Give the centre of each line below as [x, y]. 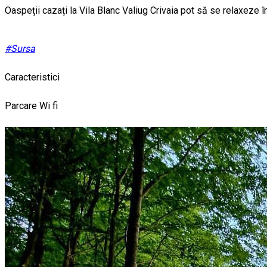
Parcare [22, 106]
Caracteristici [32, 77]
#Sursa [20, 49]
